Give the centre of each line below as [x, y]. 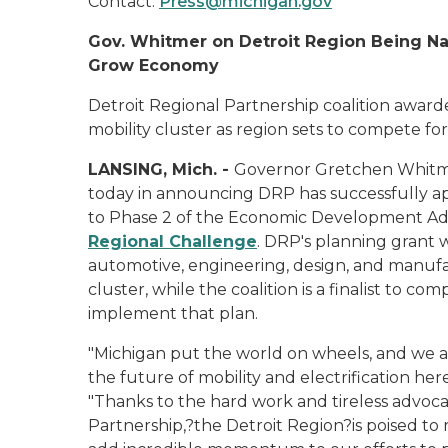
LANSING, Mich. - [161, 169]
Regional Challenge [172, 241]
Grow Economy [153, 65]
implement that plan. [173, 313]
